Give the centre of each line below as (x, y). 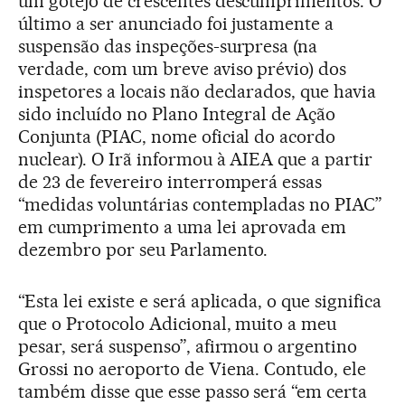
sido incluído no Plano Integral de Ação (177, 113)
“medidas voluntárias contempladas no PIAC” (201, 204)
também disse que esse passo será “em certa (193, 391)
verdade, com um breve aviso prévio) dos (183, 68)
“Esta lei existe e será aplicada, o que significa (200, 301)
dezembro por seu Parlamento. (143, 249)
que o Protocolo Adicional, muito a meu (178, 323)
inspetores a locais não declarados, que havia (198, 91)
